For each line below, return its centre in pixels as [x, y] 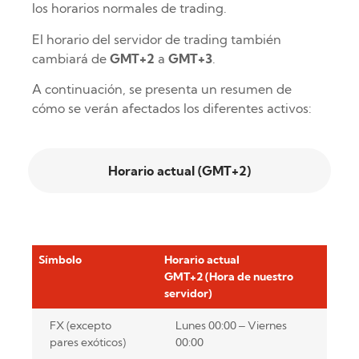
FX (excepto [80, 325]
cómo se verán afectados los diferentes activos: [172, 109]
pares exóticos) [87, 342]
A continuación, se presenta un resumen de [162, 89]
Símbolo [60, 259]
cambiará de [71, 58]
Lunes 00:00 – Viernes [231, 325]
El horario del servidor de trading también [157, 39]
